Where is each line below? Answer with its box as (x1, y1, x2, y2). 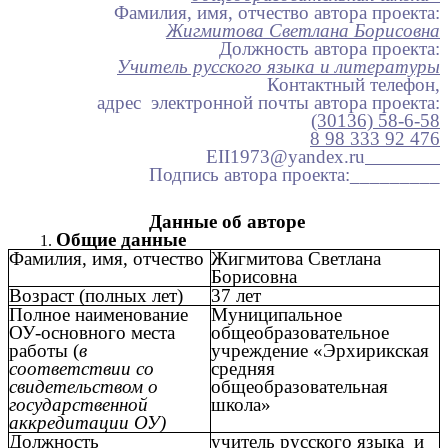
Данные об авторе (143, 211, 305, 233)
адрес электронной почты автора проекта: (97, 92, 440, 114)
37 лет (211, 285, 261, 307)
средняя (211, 358, 275, 380)
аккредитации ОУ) (9, 412, 166, 434)
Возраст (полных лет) (9, 285, 183, 307)
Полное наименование (9, 304, 188, 326)
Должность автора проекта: (219, 38, 440, 60)
